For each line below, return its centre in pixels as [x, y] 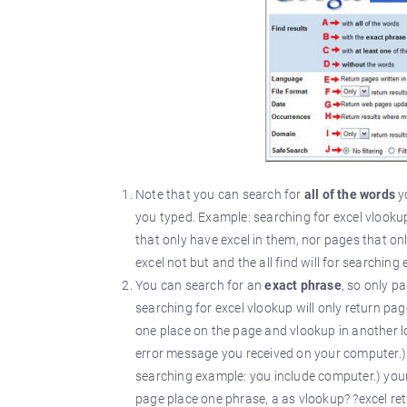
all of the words [350, 194]
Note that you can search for [220, 194]
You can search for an [200, 285]
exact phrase [303, 285]
